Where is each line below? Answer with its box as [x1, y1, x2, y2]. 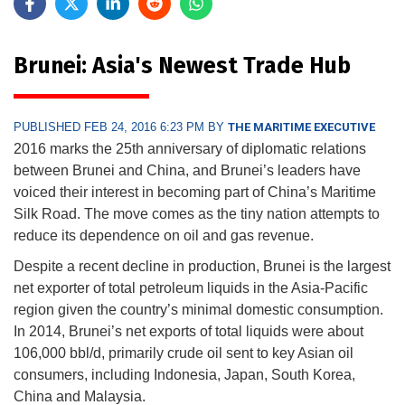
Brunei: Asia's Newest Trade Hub [14, 52, 351, 80]
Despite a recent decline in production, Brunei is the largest [14, 258, 391, 274]
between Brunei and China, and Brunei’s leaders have [14, 162, 361, 178]
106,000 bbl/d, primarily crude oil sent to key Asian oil [14, 344, 353, 361]
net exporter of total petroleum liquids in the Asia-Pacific [14, 279, 368, 296]
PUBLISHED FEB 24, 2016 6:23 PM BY [14, 119, 228, 134]
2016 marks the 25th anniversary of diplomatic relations [14, 140, 366, 156]
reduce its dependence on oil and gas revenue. [14, 227, 314, 243]
